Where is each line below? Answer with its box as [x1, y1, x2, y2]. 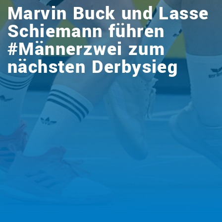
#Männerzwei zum [7, 36, 165, 62]
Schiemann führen [7, 18, 165, 44]
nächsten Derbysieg [7, 54, 178, 80]
